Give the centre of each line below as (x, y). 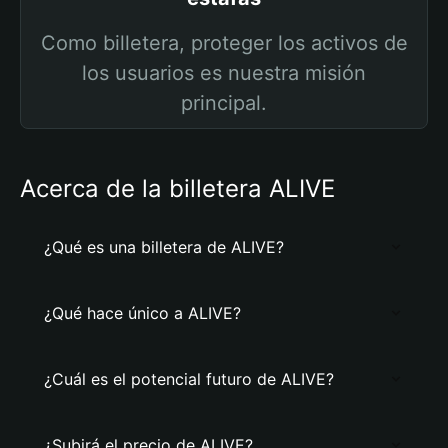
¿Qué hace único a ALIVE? (142, 313)
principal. (224, 103)
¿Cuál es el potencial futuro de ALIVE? (189, 379)
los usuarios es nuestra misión (224, 73)
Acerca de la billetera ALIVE (177, 188)
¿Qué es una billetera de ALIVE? (164, 247)
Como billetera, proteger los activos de (224, 43)
